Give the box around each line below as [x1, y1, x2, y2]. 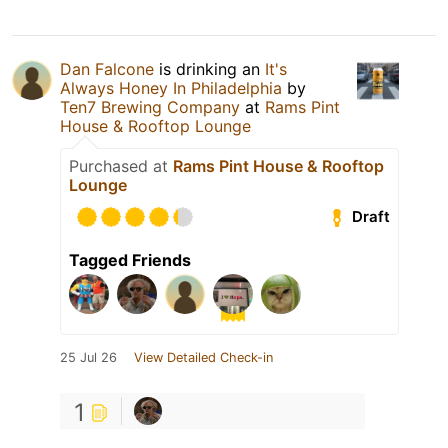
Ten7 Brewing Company [60, 96, 240, 117]
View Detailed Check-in [134, 349, 273, 365]
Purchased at [69, 155, 173, 176]
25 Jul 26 [60, 349, 117, 365]
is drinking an [154, 58, 265, 79]
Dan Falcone [60, 58, 154, 79]
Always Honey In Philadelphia [60, 77, 282, 98]
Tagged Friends [69, 249, 191, 270]
